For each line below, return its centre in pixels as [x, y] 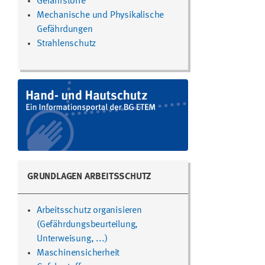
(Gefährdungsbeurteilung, [88, 225]
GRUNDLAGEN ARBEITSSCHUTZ [90, 177]
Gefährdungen [65, 29]
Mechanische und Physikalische [101, 15]
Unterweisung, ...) [72, 239]
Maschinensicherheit [78, 253]
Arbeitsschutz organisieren [89, 211]
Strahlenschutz [67, 43]
